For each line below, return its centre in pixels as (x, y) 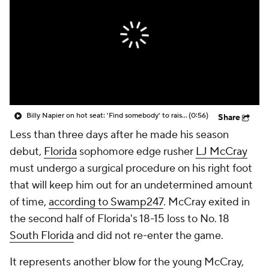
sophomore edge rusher (136, 152)
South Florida (42, 236)
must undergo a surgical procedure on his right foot (131, 168)
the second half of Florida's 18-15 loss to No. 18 (119, 219)
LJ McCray (222, 152)
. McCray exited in (207, 202)
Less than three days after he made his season (119, 135)
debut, (27, 152)
